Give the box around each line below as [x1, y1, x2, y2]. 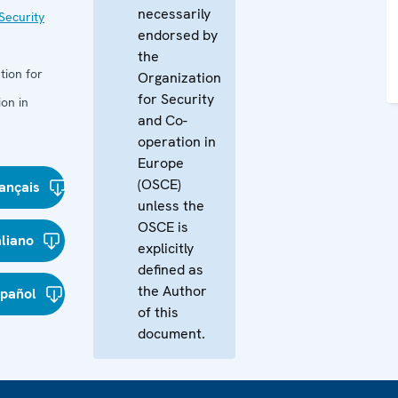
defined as [138, 260, 203, 279]
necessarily [138, 4, 211, 23]
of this [138, 303, 179, 322]
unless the [138, 196, 204, 215]
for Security [138, 90, 214, 108]
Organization [138, 68, 221, 87]
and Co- [138, 111, 187, 130]
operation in [138, 132, 216, 151]
